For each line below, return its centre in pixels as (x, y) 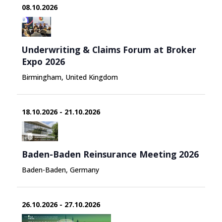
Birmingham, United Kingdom (70, 77)
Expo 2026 (43, 61)
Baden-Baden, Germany (60, 169)
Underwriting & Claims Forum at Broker (109, 49)
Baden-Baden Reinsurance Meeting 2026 (110, 154)
